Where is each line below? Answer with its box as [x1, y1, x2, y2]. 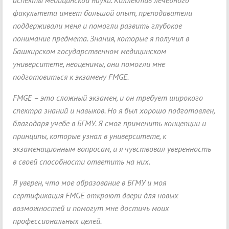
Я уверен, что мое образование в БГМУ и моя [13, 177, 166, 188]
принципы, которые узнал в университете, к [13, 131, 166, 142]
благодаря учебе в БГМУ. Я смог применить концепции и [13, 118, 206, 129]
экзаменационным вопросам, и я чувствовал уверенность [13, 144, 211, 154]
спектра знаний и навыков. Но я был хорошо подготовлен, [13, 105, 215, 116]
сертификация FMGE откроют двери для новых [13, 190, 178, 201]
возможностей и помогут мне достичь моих [13, 203, 169, 214]
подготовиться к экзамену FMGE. [13, 72, 129, 82]
